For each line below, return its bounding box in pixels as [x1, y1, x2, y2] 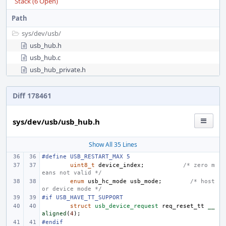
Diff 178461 [13, 91, 51, 100]
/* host [190, 178, 215, 185]
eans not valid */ [42, 169, 102, 176]
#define [42, 153, 67, 160]
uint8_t [70, 162, 95, 168]
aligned [42, 210, 67, 217]
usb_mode [130, 178, 158, 185]
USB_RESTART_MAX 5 [70, 153, 130, 160]
